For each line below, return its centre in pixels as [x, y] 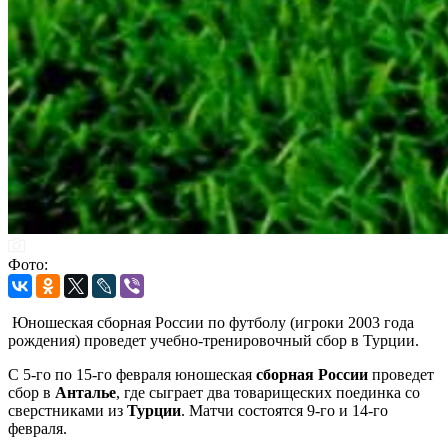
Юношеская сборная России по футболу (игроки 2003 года [211, 322]
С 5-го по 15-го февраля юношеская [132, 374]
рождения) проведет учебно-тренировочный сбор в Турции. [213, 340]
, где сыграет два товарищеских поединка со [268, 392]
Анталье [85, 392]
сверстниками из [67, 410]
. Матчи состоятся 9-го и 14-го [284, 410]
